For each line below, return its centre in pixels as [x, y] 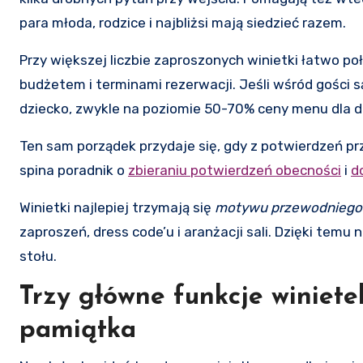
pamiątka [78, 330]
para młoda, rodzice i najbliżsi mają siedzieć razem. [183, 22]
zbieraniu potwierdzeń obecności [235, 170]
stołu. [38, 256]
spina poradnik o [74, 170]
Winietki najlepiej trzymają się [117, 207]
